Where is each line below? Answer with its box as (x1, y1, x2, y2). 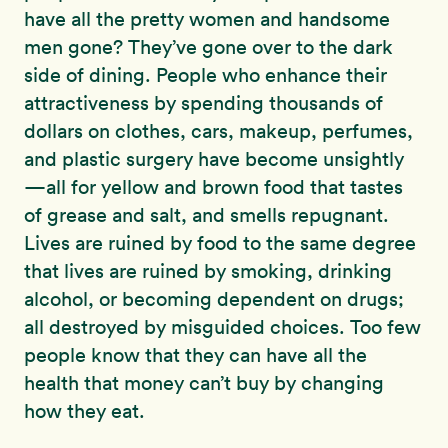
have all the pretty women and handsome (24, 7, 390, 32)
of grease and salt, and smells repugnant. (24, 203, 389, 228)
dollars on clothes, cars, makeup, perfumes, (24, 119, 413, 144)
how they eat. (24, 399, 145, 424)
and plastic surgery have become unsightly (24, 147, 404, 172)
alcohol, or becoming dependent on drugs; (24, 287, 404, 312)
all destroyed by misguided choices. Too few (24, 315, 421, 340)
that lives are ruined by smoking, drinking (24, 259, 392, 284)
